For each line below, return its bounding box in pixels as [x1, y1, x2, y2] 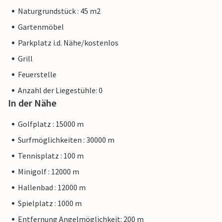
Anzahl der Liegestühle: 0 [18, 85, 103, 96]
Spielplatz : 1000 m [18, 198, 82, 209]
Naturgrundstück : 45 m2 [18, 6, 101, 16]
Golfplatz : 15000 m [18, 119, 84, 129]
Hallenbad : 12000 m [18, 182, 86, 193]
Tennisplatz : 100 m [18, 151, 84, 161]
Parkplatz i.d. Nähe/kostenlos [18, 38, 118, 48]
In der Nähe [8, 97, 56, 110]
